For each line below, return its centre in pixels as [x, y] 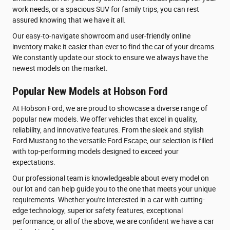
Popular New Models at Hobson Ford [90, 91]
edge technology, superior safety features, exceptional [98, 211]
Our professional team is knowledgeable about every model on [111, 178]
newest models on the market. [60, 68]
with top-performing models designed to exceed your [95, 152]
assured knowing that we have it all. [69, 20]
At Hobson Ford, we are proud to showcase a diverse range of [110, 109]
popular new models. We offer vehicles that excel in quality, [105, 119]
